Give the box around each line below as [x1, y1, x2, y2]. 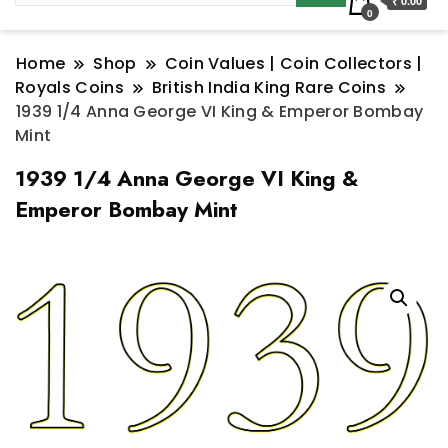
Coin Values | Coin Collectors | [164, 52, 423, 76]
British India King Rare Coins [151, 76, 387, 100]
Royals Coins [15, 76, 124, 100]
